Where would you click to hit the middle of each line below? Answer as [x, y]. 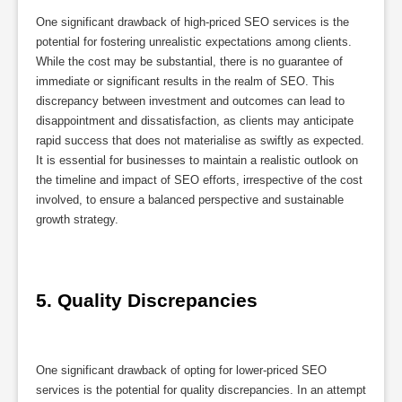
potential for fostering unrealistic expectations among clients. [194, 42]
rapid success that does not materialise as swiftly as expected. [200, 141]
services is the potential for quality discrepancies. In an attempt [201, 389]
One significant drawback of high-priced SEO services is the [192, 22]
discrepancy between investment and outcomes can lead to [190, 101]
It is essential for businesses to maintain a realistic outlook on [197, 161]
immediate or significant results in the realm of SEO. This [185, 82]
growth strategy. [77, 220]
